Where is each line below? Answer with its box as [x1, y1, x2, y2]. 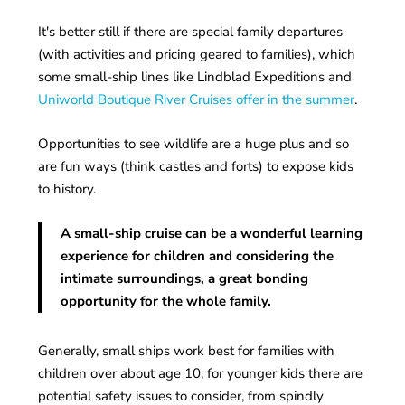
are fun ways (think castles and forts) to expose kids [38, 157, 354, 175]
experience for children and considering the [61, 247, 334, 265]
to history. [38, 180, 97, 198]
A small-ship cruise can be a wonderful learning [61, 224, 363, 242]
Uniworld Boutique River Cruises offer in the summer [38, 90, 355, 108]
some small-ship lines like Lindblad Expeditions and [38, 68, 353, 86]
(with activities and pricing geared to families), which [38, 45, 356, 63]
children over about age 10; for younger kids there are [38, 364, 363, 382]
